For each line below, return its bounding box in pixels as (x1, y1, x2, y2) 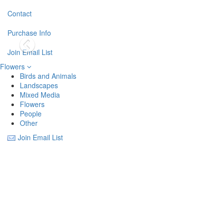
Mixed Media (20, 90, 60, 100)
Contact (7, 8, 32, 18)
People (20, 109, 42, 118)
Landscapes (20, 80, 58, 90)
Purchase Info (7, 28, 51, 38)
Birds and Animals (20, 71, 76, 81)
